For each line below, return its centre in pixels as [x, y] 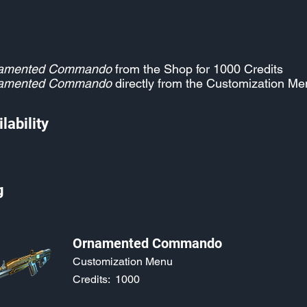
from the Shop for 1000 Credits [197, 69]
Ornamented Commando [147, 243]
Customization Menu [123, 261]
